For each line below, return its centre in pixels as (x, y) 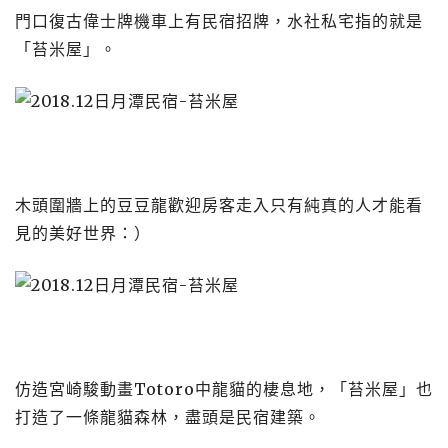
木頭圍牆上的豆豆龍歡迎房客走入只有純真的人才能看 (219, 205)
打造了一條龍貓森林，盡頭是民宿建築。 (168, 417)
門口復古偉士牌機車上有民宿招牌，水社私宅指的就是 (219, 21)
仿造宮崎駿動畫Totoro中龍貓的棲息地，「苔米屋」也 (224, 389)
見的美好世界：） (83, 233)
